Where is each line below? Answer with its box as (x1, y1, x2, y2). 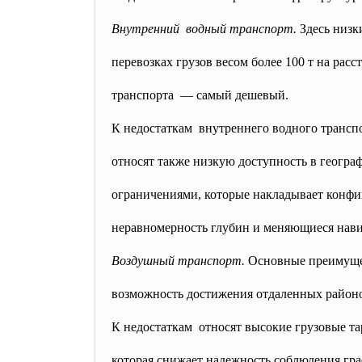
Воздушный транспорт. (112, 254, 245, 267)
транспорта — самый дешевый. (112, 88, 288, 102)
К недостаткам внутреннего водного (112, 121, 321, 135)
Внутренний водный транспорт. (112, 22, 297, 36)
